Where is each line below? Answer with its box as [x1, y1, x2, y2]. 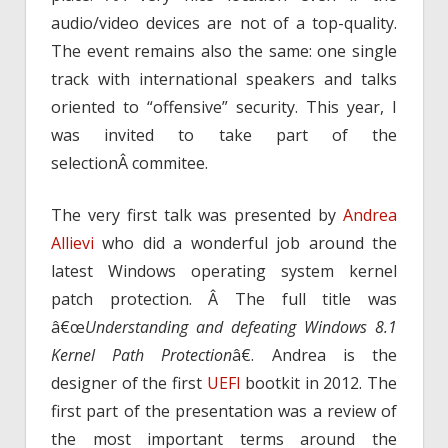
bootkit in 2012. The [240, 371, 397, 394]
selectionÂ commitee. [51, 151, 208, 174]
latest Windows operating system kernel [51, 259, 397, 282]
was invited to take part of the [51, 123, 397, 146]
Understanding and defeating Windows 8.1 [85, 315, 397, 338]
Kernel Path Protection [51, 343, 233, 366]
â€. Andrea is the [232, 343, 398, 366]
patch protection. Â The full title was [51, 287, 397, 310]
